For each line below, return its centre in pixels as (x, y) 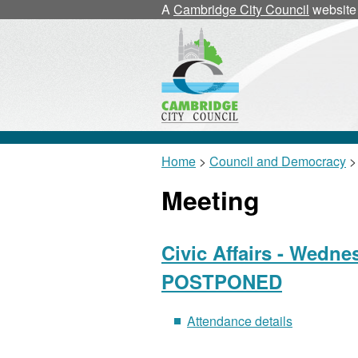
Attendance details (240, 321)
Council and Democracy (278, 161)
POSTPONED (222, 281)
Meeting (211, 200)
